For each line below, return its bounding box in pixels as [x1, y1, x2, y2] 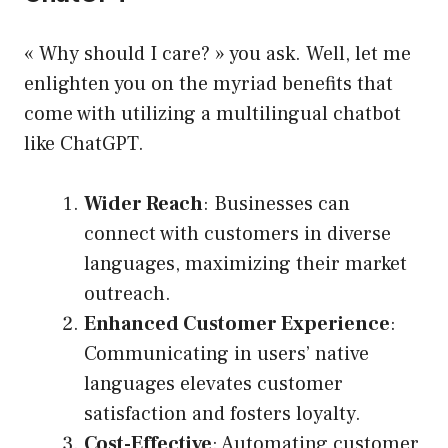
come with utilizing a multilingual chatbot [24, 101, 401, 128]
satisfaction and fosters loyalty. [84, 401, 361, 428]
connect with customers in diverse [84, 221, 391, 248]
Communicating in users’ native [84, 341, 369, 368]
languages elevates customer [84, 371, 343, 398]
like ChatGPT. [24, 131, 144, 158]
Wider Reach [84, 191, 203, 218]
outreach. [84, 281, 171, 308]
